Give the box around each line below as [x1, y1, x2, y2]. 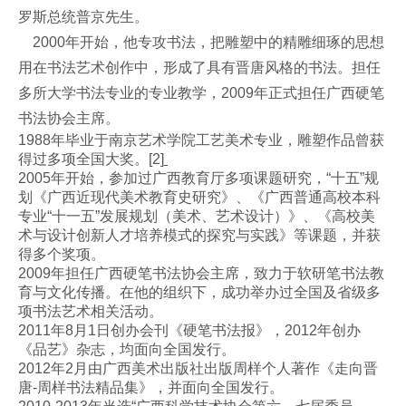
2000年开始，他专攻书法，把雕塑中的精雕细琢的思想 [18, 34, 384, 51]
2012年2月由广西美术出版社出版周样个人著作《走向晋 [18, 361, 378, 377]
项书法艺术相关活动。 [18, 304, 163, 320]
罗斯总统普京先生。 [18, 9, 149, 25]
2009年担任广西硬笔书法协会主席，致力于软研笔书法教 [18, 266, 384, 282]
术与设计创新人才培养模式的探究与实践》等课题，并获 [18, 227, 381, 244]
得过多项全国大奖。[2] [18, 151, 164, 168]
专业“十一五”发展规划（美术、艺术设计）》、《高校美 [18, 208, 375, 225]
